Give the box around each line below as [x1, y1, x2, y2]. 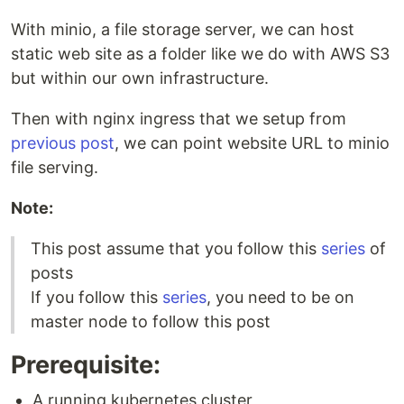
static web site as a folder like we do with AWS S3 [11, 44, 390, 64]
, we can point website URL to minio [115, 133, 390, 153]
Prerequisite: [11, 350, 161, 381]
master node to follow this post [31, 312, 271, 332]
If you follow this [31, 288, 162, 308]
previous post [11, 133, 115, 153]
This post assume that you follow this [31, 239, 321, 259]
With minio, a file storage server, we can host [11, 20, 354, 40]
